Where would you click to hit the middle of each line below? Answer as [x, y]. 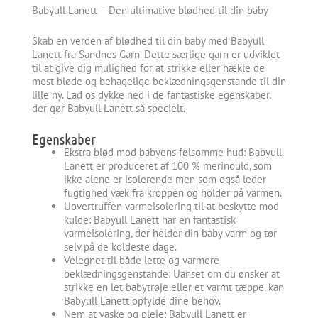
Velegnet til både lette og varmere [142, 261]
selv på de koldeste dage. [120, 247]
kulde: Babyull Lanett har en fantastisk [150, 220]
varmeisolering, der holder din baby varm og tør [170, 234]
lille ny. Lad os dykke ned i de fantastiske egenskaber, [151, 95]
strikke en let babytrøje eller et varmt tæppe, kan [174, 287]
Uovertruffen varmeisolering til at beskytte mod [171, 207]
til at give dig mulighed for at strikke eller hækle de [148, 68]
